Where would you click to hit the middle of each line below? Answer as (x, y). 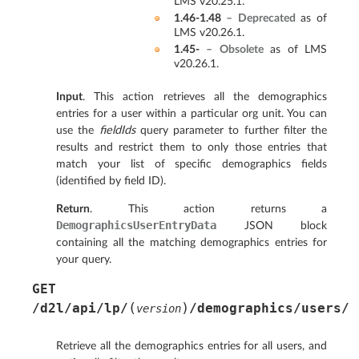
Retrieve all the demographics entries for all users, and (192, 346)
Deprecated (266, 18)
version (159, 309)
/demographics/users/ (269, 309)
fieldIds (117, 130)
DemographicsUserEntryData (136, 226)
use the (78, 130)
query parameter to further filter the (231, 130)
